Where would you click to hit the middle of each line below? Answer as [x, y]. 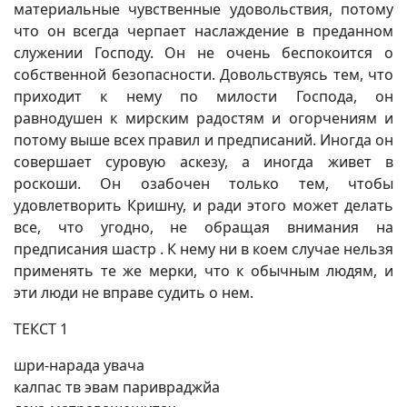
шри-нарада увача [79, 365]
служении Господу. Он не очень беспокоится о [203, 53]
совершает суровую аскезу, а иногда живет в [203, 162]
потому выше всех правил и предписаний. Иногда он [203, 140]
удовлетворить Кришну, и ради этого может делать [203, 205]
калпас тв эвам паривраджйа [117, 387]
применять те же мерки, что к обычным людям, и [203, 271]
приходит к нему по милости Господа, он [203, 96]
